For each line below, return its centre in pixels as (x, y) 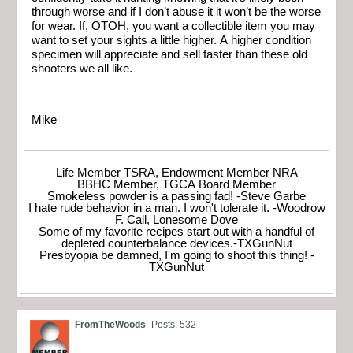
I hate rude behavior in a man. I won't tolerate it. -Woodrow (176, 208)
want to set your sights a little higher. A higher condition (171, 40)
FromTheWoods (110, 325)
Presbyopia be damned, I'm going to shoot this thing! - (176, 256)
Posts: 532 (174, 325)
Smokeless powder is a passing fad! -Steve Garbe (176, 197)
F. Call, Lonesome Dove (176, 220)
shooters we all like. (82, 68)
